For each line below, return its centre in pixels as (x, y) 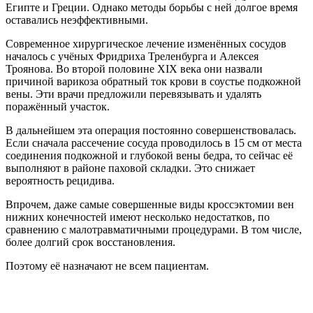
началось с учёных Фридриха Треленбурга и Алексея (132, 56)
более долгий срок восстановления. (90, 242)
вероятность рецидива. (60, 180)
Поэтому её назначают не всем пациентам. (107, 265)
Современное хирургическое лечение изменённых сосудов (146, 43)
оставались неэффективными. (77, 20)
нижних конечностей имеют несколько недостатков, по (138, 217)
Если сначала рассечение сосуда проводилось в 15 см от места (154, 143)
